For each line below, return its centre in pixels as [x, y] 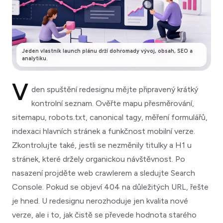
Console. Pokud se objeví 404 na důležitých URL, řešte [110, 187]
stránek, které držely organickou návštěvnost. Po [99, 159]
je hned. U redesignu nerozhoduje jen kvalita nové [100, 201]
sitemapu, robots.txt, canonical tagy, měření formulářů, [110, 117]
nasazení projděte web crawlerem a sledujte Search [104, 173]
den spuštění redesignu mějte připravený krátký [114, 89]
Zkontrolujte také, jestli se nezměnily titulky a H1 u [102, 145]
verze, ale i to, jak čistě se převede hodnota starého [104, 215]
